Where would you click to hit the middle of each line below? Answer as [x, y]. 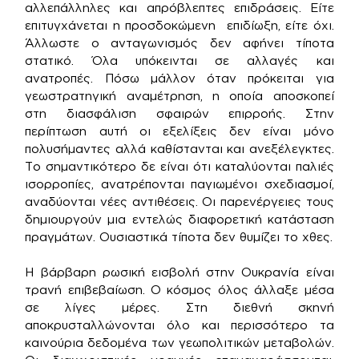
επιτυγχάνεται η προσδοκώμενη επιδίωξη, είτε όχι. [179, 25]
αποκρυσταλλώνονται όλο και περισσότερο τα [179, 325]
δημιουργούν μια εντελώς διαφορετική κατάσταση [179, 219]
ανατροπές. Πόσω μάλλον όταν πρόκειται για [179, 78]
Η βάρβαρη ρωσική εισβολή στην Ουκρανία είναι [179, 272]
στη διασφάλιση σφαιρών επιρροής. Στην [179, 113]
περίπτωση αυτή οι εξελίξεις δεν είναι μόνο [179, 131]
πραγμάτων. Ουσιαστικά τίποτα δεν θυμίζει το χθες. [179, 236]
